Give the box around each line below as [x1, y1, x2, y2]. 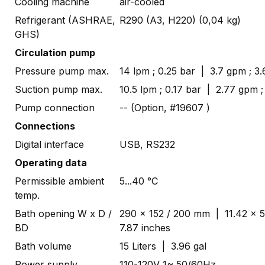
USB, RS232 [119, 138, 181, 150]
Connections [15, 119, 75, 132]
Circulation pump [15, 46, 98, 59]
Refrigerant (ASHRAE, [15, 14, 115, 26]
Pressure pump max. [15, 64, 112, 77]
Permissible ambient [15, 174, 104, 187]
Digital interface [15, 138, 87, 150]
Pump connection [15, 101, 98, 114]
